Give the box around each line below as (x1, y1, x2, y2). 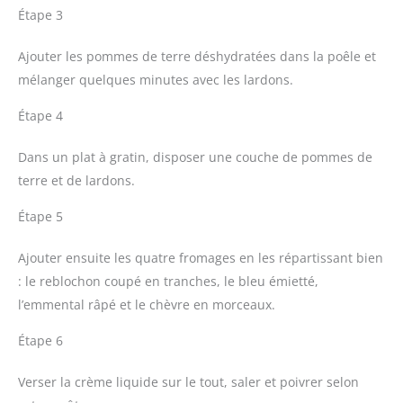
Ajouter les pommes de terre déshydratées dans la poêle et (18, 48, 376, 66)
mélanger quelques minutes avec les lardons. (18, 71, 293, 89)
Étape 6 (18, 332, 63, 350)
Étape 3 (18, 6, 63, 24)
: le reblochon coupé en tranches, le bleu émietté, (18, 273, 318, 291)
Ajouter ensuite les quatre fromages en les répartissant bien (18, 249, 383, 267)
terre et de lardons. (18, 172, 135, 190)
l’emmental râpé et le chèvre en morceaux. (18, 296, 275, 314)
